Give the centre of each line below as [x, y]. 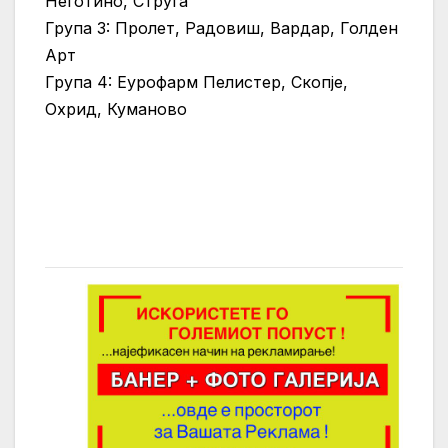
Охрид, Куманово [116, 109]
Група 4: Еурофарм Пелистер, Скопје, [196, 82]
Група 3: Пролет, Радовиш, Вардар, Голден [221, 28]
